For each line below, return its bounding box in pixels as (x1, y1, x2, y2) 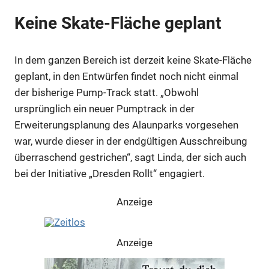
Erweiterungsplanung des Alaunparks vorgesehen (14, 118, 238, 131)
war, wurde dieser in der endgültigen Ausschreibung (14, 134, 247, 147)
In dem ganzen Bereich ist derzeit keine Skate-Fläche (14, 53, 252, 66)
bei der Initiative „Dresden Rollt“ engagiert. (14, 167, 205, 180)
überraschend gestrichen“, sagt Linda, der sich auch (14, 151, 246, 163)
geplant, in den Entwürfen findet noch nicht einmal (14, 70, 238, 82)
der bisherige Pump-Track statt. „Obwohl (14, 86, 199, 98)
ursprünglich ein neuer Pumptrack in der (14, 102, 195, 115)
